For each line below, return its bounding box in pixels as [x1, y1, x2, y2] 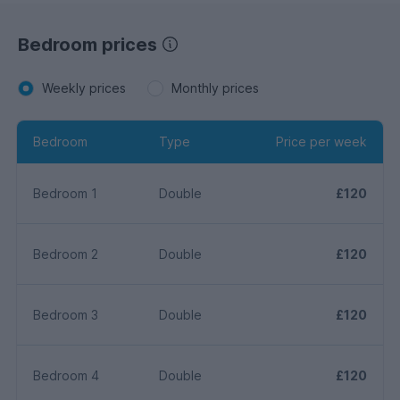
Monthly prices [171, 79, 259, 96]
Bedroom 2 [33, 246, 98, 262]
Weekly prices [42, 79, 126, 96]
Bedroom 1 [33, 185, 97, 201]
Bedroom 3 [33, 306, 98, 322]
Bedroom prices [18, 33, 157, 55]
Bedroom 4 [33, 367, 99, 383]
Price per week [276, 133, 367, 149]
